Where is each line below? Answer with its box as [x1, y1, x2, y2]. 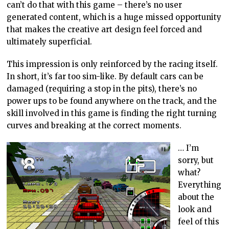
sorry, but [178, 155, 214, 165]
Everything [178, 179, 222, 190]
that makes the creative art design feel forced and [7, 24, 202, 34]
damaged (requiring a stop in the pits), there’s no [7, 83, 197, 94]
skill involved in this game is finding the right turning [7, 108, 217, 118]
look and [178, 204, 212, 214]
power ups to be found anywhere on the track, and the [7, 96, 217, 106]
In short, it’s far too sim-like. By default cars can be [7, 71, 204, 81]
